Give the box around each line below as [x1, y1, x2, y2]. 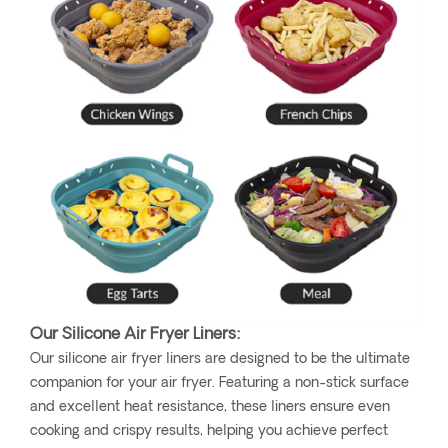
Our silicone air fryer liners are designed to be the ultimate [30, 352, 410, 368]
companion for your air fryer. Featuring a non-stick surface [30, 376, 409, 392]
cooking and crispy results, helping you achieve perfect [30, 424, 388, 440]
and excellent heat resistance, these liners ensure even [30, 400, 390, 416]
